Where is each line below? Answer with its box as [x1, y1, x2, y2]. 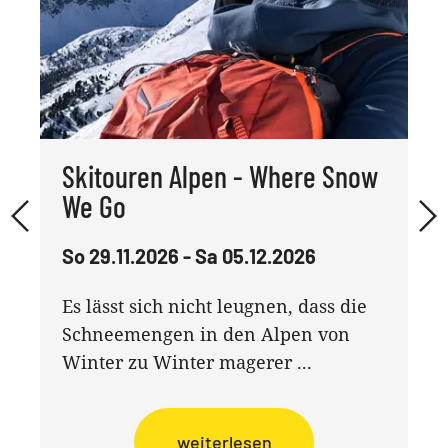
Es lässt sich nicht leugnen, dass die [62, 293, 368, 318]
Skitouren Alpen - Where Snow [62, 157, 379, 194]
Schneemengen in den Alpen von [62, 321, 351, 346]
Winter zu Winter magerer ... [62, 349, 313, 374]
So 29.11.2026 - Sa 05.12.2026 [62, 243, 317, 268]
